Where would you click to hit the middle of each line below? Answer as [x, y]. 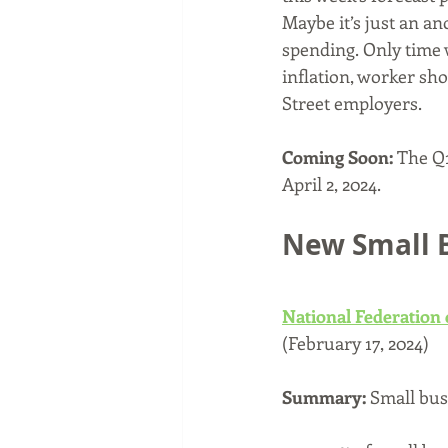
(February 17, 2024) [355, 343]
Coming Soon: [339, 157]
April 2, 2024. [331, 184]
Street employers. [352, 103]
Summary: [326, 397]
